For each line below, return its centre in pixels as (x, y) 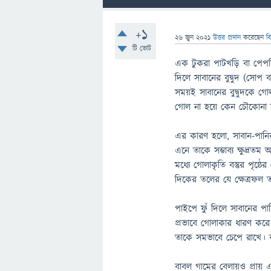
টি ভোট (142, 49)
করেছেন (255, 38)
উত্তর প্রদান (227, 38)
